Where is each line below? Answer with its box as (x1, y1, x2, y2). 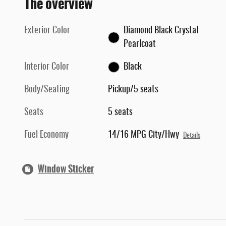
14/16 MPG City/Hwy (108, 131, 180, 140)
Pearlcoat (123, 40, 156, 49)
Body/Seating (24, 85, 70, 95)
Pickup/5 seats (108, 85, 159, 95)
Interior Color (24, 63, 69, 72)
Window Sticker (38, 162, 94, 177)
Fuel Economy (24, 131, 69, 140)
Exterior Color (24, 26, 70, 36)
